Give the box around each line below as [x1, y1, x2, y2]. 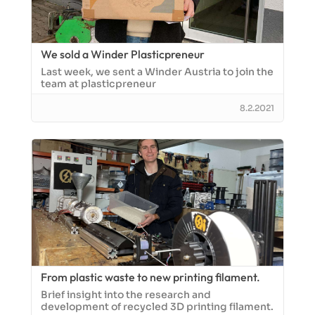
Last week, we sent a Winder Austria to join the [41, 65, 274, 78]
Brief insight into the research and [41, 288, 211, 301]
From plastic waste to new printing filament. [41, 270, 260, 284]
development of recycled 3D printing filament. [41, 300, 274, 313]
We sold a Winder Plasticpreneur [41, 47, 205, 61]
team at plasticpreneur [41, 77, 156, 90]
